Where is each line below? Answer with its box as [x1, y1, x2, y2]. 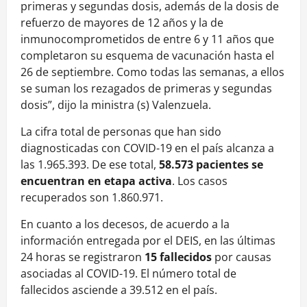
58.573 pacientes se [159, 156, 263, 172]
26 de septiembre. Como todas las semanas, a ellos [21, 64, 284, 79]
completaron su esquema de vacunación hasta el [21, 47, 274, 63]
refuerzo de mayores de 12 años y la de [21, 14, 223, 30]
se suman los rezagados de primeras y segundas [21, 80, 272, 96]
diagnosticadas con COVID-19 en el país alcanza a [21, 140, 274, 156]
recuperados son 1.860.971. [21, 189, 163, 205]
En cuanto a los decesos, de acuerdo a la [21, 216, 230, 232]
